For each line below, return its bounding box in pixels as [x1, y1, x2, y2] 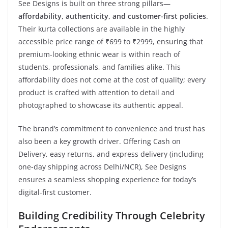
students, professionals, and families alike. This [18, 62, 181, 72]
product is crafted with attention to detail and [18, 87, 175, 97]
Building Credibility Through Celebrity [18, 208, 205, 222]
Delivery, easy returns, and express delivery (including [18, 149, 204, 159]
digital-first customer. [18, 187, 92, 197]
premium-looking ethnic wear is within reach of [18, 49, 180, 59]
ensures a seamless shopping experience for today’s [18, 174, 196, 184]
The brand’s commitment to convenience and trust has [18, 123, 205, 133]
